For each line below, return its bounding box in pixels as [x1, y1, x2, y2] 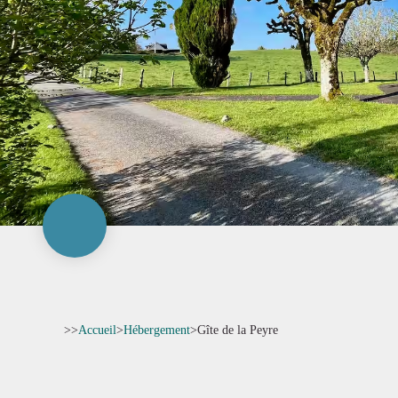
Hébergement [123, 323, 190, 337]
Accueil [78, 323, 116, 337]
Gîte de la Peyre [197, 323, 278, 337]
